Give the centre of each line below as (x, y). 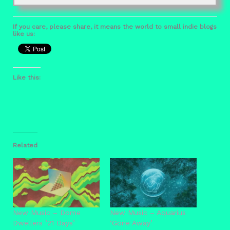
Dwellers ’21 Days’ (44, 223)
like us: (24, 34)
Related (25, 145)
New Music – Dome (46, 213)
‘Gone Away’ (131, 223)
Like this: (26, 77)
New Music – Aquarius (148, 213)
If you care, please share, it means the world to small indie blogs (114, 26)
